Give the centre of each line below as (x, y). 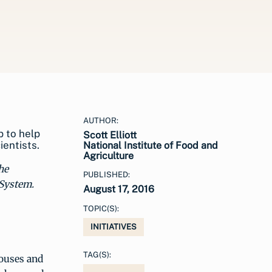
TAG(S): (97, 255)
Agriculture (108, 156)
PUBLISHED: (107, 175)
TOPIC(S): (101, 209)
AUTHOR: (101, 121)
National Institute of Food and (151, 145)
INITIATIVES (114, 227)
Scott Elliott (110, 135)
